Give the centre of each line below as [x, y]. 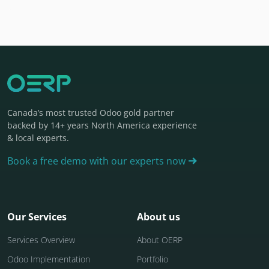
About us [159, 217]
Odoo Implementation [49, 259]
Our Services [37, 217]
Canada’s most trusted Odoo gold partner [91, 113]
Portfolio [153, 259]
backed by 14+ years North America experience [102, 125]
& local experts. [38, 138]
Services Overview [41, 240]
